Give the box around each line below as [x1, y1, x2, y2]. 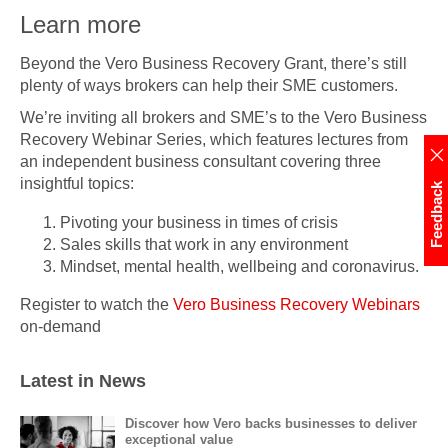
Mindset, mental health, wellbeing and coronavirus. [60, 256, 419, 275]
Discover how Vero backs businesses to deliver [125, 415, 417, 431]
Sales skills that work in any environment [60, 234, 348, 253]
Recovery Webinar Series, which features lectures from [20, 130, 408, 149]
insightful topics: [20, 174, 134, 193]
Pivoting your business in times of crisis [60, 212, 338, 231]
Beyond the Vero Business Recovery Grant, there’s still [20, 54, 407, 73]
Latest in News [20, 370, 146, 391]
